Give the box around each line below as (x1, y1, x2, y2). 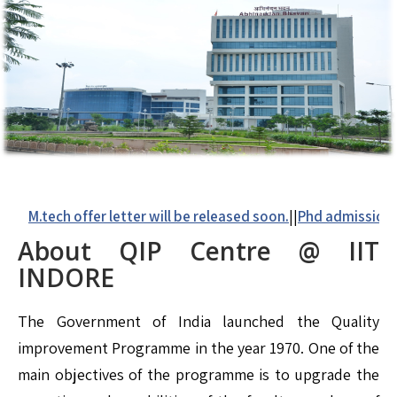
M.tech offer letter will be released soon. (16, 206, 277, 227)
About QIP (18, 234, 162, 269)
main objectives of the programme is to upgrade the (18, 364, 379, 385)
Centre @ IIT (190, 234, 379, 269)
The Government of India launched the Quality (18, 311, 379, 332)
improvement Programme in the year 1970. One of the (18, 338, 379, 359)
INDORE (18, 261, 114, 295)
